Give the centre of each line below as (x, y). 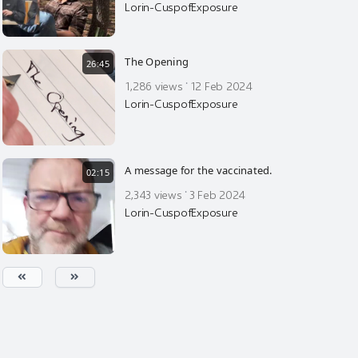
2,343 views (153, 194)
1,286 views (154, 86)
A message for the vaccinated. (199, 170)
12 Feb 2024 (221, 86)
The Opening (157, 62)
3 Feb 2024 (217, 194)
